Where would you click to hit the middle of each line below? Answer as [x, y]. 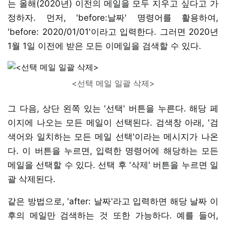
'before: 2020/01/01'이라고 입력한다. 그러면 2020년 [113, 32]
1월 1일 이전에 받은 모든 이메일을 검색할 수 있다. [104, 46]
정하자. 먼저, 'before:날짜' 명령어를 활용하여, [113, 17]
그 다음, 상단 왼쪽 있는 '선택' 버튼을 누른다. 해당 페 [113, 108]
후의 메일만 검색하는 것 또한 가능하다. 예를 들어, [113, 215]
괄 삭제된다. [32, 179]
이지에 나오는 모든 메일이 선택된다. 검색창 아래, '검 [113, 122]
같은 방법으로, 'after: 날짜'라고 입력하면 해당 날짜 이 [113, 201]
